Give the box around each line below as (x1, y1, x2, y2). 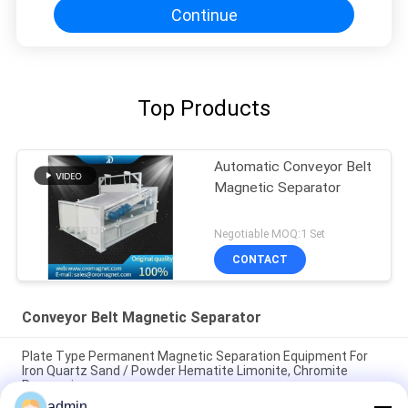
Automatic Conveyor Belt (214, 158, 372, 176)
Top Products (138, 96, 270, 122)
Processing (21, 377, 88, 393)
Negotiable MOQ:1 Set (214, 227, 326, 241)
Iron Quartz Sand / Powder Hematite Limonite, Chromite (21, 362, 348, 378)
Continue (170, 5, 238, 25)
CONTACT (232, 252, 289, 266)
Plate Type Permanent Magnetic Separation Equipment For (21, 348, 368, 363)
